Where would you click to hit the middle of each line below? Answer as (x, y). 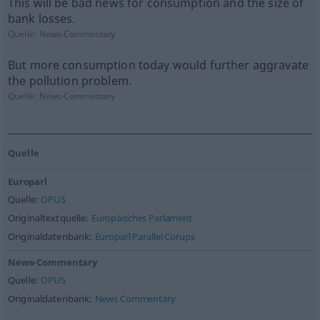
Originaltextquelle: (49, 218)
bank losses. (41, 19)
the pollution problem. (70, 81)
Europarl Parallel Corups (145, 237)
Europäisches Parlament (141, 218)
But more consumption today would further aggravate (158, 65)
